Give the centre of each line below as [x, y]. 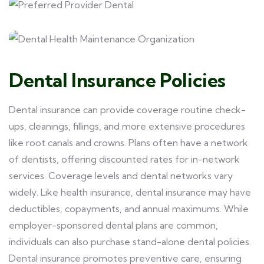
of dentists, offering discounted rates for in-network [124, 159]
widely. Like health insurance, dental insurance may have [130, 192]
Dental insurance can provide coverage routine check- [127, 110]
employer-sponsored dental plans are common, [113, 225]
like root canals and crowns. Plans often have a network [128, 143]
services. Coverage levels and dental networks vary [121, 176]
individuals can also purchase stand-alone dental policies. [130, 242]
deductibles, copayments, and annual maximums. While [129, 209]
